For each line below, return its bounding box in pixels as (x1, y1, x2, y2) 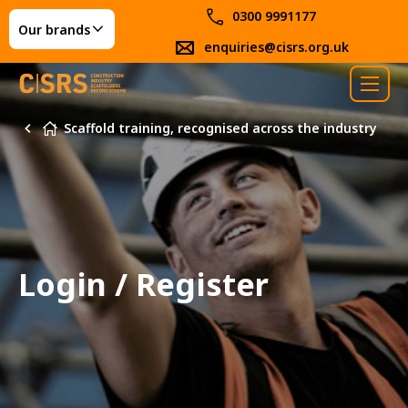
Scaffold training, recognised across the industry (64, 119, 377, 137)
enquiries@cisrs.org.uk (204, 37, 349, 56)
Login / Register (18, 262, 269, 305)
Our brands (18, 20, 90, 38)
